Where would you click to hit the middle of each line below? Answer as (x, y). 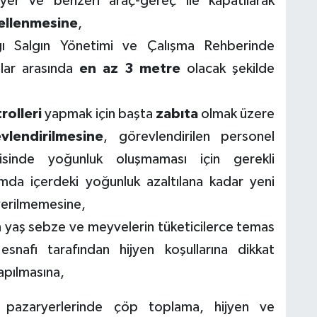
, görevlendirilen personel (189, 136)
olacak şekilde (228, 68)
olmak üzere (236, 114)
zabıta (177, 114)
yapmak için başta (99, 114)
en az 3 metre (130, 68)
